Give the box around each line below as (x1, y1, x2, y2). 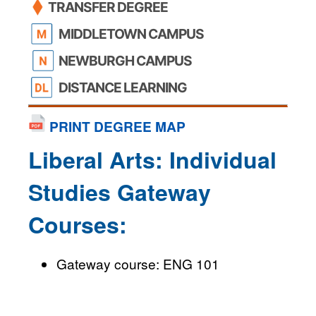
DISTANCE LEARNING (59, 78, 187, 96)
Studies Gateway (28, 175, 211, 208)
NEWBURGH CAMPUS (59, 51, 192, 69)
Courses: (28, 207, 127, 241)
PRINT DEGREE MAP (46, 116, 186, 136)
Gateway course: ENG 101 (56, 253, 219, 273)
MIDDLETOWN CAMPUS (59, 25, 204, 42)
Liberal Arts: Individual (28, 142, 276, 176)
